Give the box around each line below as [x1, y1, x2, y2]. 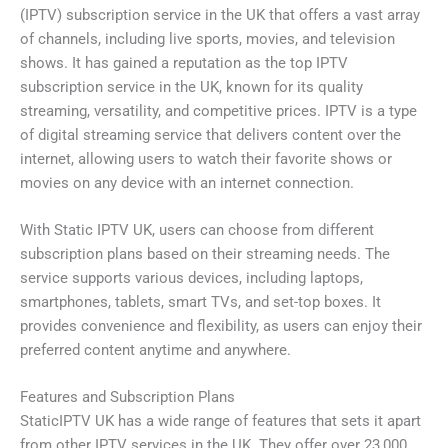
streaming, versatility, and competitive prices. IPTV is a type [20, 101, 417, 120]
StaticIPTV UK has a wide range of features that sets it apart [20, 412, 421, 431]
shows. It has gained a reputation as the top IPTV [20, 53, 348, 72]
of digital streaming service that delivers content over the [20, 125, 401, 144]
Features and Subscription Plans [20, 388, 235, 407]
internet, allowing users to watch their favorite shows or [20, 149, 392, 168]
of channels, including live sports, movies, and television [20, 29, 395, 48]
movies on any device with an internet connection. [20, 173, 354, 192]
